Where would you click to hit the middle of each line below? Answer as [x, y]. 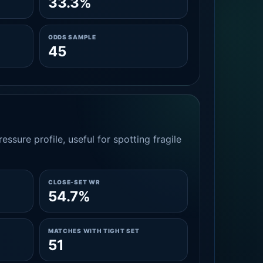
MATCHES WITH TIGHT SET [94, 231]
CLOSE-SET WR [74, 182]
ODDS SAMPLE [72, 37]
